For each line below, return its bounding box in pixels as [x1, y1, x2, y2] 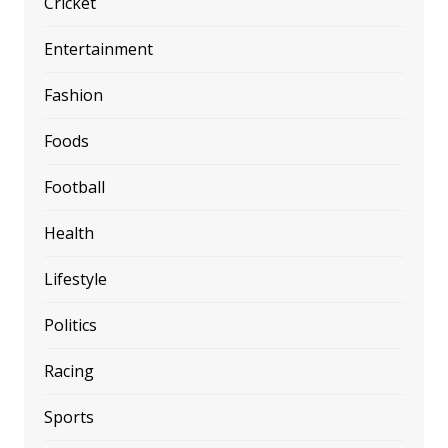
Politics [43, 313, 97, 336]
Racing [43, 359, 94, 382]
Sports [43, 405, 94, 428]
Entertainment [43, 37, 153, 60]
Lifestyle [43, 267, 107, 290]
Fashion [43, 83, 103, 106]
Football [43, 175, 105, 198]
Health [43, 221, 94, 244]
